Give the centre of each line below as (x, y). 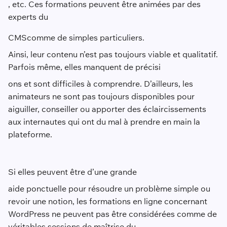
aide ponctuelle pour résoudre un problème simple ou (109, 188)
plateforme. (30, 134)
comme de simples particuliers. (85, 37)
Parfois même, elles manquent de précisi (84, 67)
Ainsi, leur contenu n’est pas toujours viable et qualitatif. (113, 54)
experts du (28, 16)
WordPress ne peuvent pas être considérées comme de (112, 214)
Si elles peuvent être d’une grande (72, 172)
